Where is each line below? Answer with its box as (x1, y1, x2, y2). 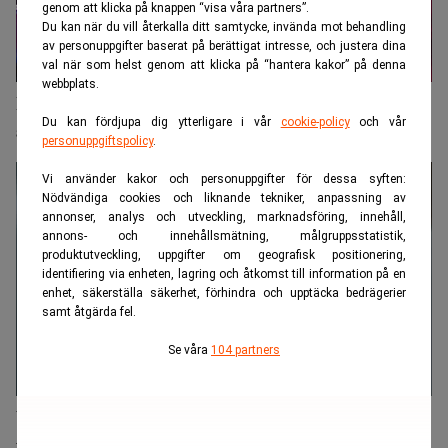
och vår (349, 115, 407, 130)
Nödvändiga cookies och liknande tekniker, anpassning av (42, 191, 406, 206)
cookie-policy (280, 115, 350, 130)
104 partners (211, 343, 280, 358)
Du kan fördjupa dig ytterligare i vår (42, 115, 281, 130)
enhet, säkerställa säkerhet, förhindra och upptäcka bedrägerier (42, 286, 406, 301)
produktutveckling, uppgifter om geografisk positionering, (42, 248, 406, 263)
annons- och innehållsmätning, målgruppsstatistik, (42, 229, 406, 244)
